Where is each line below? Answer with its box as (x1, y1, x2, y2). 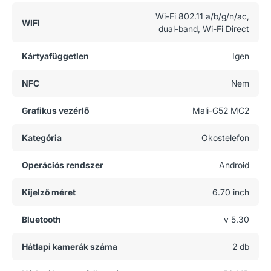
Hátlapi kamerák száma (22, 241, 117, 252)
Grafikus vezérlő (22, 105, 89, 116)
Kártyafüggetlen (22, 51, 89, 61)
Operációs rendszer (22, 160, 103, 170)
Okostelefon (201, 132, 249, 143)
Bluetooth (22, 214, 61, 224)
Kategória (22, 132, 62, 143)
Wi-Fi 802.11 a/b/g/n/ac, (155, 11, 249, 21)
